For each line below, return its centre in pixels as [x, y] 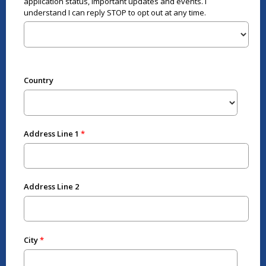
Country [38, 80]
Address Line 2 [51, 187]
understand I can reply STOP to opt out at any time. [115, 12]
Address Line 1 [51, 134]
